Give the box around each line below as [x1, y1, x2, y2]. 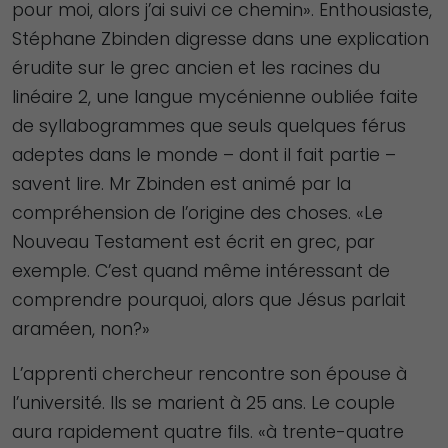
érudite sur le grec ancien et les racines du [12, 55, 380, 80]
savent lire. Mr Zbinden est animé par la [12, 171, 351, 196]
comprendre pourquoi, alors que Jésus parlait [12, 287, 406, 312]
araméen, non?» [12, 316, 150, 341]
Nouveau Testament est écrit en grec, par [12, 229, 375, 254]
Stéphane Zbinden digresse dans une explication [12, 26, 429, 51]
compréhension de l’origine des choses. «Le [12, 200, 383, 225]
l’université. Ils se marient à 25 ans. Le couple [12, 390, 395, 415]
